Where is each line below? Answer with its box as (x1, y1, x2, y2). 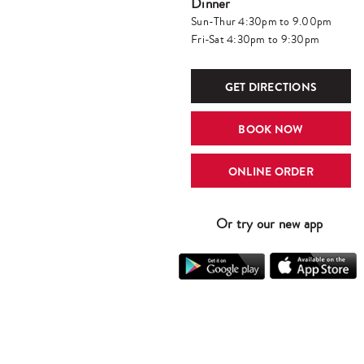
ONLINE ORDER (227, 163, 314, 180)
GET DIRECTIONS (224, 79, 318, 95)
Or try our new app (216, 214, 323, 234)
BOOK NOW (238, 121, 304, 137)
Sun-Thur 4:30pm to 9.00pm (191, 13, 332, 30)
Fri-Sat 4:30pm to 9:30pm (191, 31, 319, 48)
